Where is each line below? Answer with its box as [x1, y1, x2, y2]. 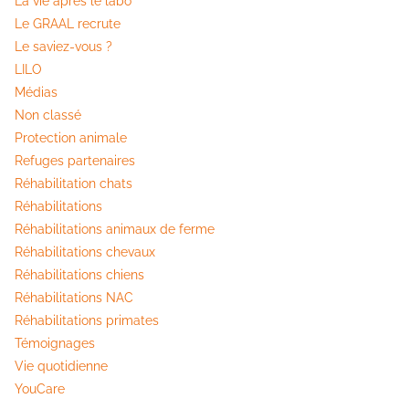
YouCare [15, 382, 65, 397]
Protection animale [15, 131, 127, 146]
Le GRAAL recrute [15, 16, 121, 32]
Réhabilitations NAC [15, 290, 133, 306]
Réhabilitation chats [15, 176, 132, 192]
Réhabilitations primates [15, 313, 159, 329]
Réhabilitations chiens [15, 267, 144, 283]
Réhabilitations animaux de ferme [15, 222, 215, 237]
